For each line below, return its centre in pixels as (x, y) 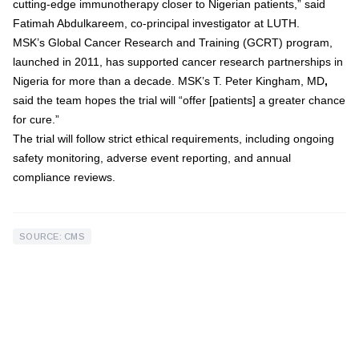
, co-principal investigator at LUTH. (212, 23)
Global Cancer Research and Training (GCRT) (165, 42)
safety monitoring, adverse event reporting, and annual (152, 158)
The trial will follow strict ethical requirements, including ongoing (173, 139)
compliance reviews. (64, 177)
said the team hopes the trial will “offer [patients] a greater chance (179, 100)
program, (308, 42)
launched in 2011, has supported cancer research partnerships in (178, 62)
